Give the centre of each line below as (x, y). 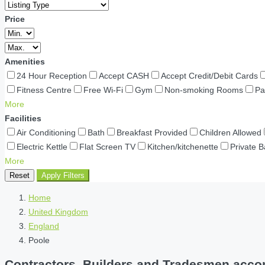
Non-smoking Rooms (204, 90)
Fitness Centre (44, 90)
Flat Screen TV (107, 147)
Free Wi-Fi (103, 90)
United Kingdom (58, 212)
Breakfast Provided (152, 132)
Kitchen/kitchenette (183, 147)
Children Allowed (230, 132)
